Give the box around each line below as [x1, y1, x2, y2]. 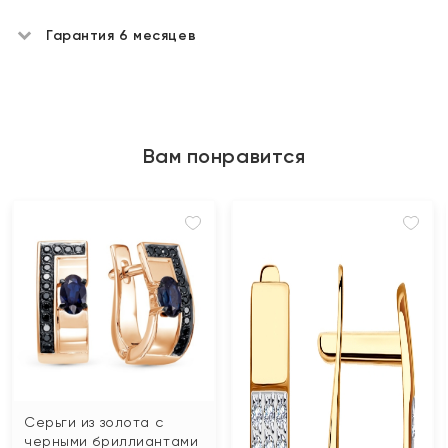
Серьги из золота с [24, 413, 164, 430]
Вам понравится [142, 144, 306, 168]
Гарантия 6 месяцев [46, 27, 197, 44]
